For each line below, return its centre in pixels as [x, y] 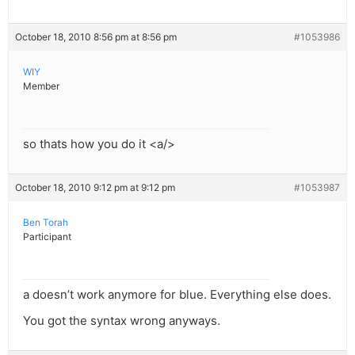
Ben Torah [46, 223]
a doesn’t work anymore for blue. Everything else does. [177, 295]
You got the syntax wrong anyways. [122, 321]
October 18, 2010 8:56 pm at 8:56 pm [96, 37]
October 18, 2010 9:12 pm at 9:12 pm [95, 188]
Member [41, 86]
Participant [47, 237]
